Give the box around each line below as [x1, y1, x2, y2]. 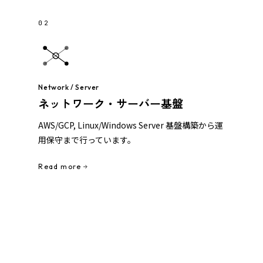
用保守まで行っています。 [38, 134, 136, 146]
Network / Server [38, 83, 99, 92]
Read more [38, 162, 82, 171]
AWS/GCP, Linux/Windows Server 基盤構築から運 [38, 119, 224, 131]
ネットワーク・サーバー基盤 [38, 95, 184, 112]
